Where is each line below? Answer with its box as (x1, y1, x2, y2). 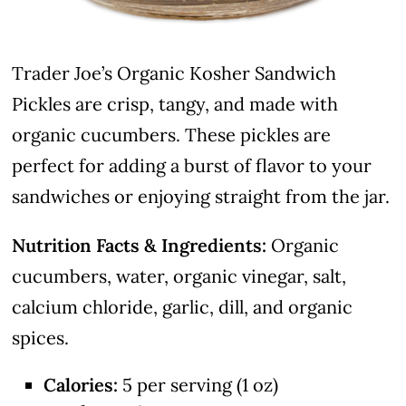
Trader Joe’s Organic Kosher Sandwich (12, 61, 337, 84)
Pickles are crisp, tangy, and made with (12, 92, 339, 115)
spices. (12, 325, 70, 349)
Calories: (43, 372, 119, 396)
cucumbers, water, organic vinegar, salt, (12, 264, 347, 287)
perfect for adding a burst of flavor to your (12, 153, 372, 177)
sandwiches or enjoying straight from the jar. (12, 184, 391, 208)
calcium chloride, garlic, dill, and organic (12, 295, 353, 318)
